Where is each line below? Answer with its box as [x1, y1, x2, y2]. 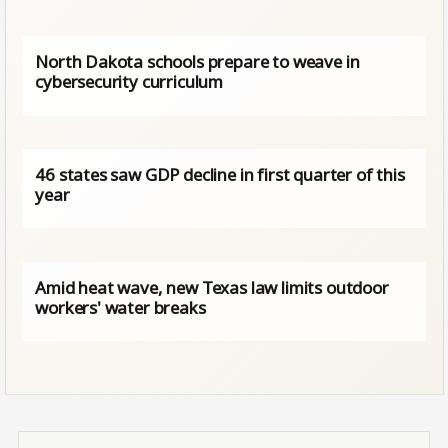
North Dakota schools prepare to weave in [35, 50, 360, 74]
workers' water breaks [35, 296, 210, 320]
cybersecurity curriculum [35, 70, 224, 94]
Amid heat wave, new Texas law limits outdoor [35, 276, 389, 300]
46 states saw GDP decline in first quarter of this [35, 163, 405, 187]
